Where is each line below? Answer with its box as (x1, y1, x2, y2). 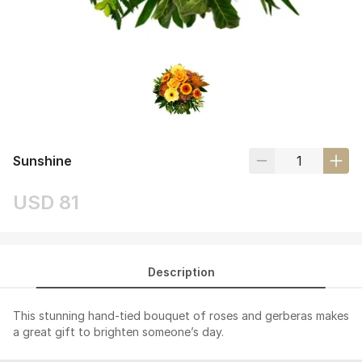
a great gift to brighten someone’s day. (13, 325, 224, 339)
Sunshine (13, 153, 72, 170)
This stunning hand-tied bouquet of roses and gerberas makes (13, 309, 349, 323)
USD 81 (13, 191, 79, 215)
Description (147, 265, 215, 280)
